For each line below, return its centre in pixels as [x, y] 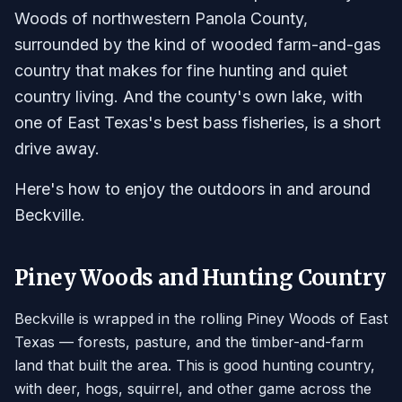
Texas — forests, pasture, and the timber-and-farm [189, 342]
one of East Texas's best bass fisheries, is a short [197, 122]
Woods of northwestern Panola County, [161, 18]
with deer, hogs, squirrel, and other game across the [193, 389]
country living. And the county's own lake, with [188, 96]
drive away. [57, 149]
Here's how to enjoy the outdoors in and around [192, 189]
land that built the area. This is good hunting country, [195, 365]
